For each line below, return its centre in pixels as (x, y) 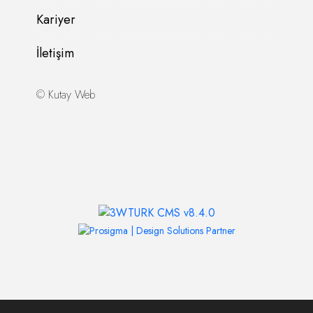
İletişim (55, 53)
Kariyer (56, 19)
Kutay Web (72, 94)
